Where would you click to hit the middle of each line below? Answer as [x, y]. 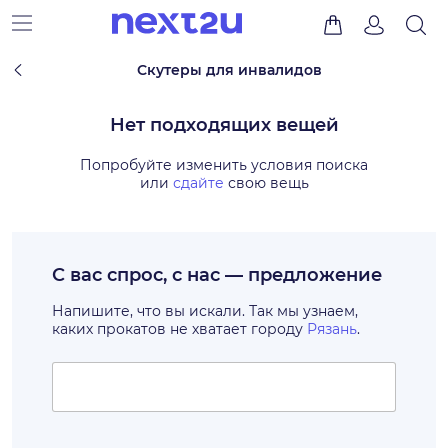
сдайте [198, 183]
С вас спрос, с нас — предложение [217, 275]
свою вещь [266, 183]
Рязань [332, 329]
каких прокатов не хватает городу [179, 329]
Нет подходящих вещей [224, 125]
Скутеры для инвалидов [230, 70]
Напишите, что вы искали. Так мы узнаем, [205, 311]
